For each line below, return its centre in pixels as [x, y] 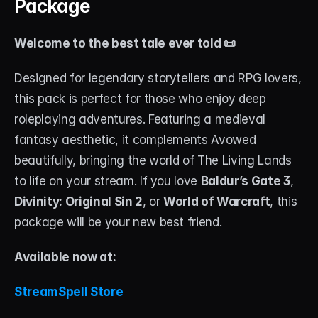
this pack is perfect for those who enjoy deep [140, 99]
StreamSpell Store [69, 292]
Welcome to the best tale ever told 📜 [125, 43]
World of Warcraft [217, 202]
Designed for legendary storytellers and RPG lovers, [158, 78]
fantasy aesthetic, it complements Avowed [135, 140]
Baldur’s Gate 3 [245, 181]
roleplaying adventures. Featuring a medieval [140, 119]
